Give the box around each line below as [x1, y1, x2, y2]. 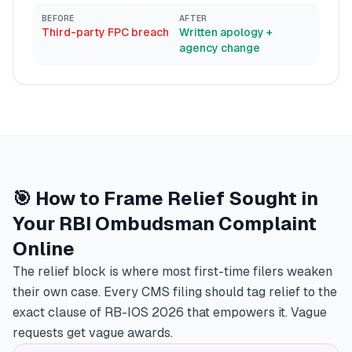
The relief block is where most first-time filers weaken [13, 264, 332, 279]
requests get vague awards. [13, 325, 173, 340]
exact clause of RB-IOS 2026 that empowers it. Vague [13, 305, 327, 320]
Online [13, 238, 75, 259]
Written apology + [179, 26, 273, 38]
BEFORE [42, 14, 75, 23]
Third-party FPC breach [42, 26, 169, 38]
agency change [179, 42, 260, 54]
